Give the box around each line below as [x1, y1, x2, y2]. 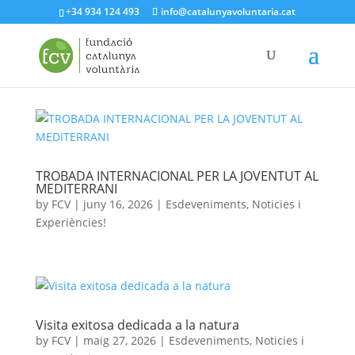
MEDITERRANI [35, 180, 117, 197]
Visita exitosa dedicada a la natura [35, 316, 239, 334]
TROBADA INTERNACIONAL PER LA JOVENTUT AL [35, 167, 319, 185]
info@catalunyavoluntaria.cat [161, 5, 296, 18]
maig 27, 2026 [82, 333, 156, 348]
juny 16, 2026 [82, 197, 153, 212]
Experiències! [35, 215, 106, 230]
